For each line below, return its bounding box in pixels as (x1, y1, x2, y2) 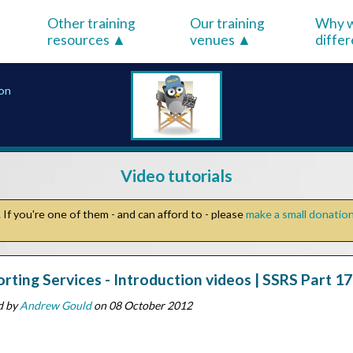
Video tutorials (121, 165, 232, 186)
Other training (47, 14, 136, 32)
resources (47, 31, 113, 48)
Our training (189, 14, 265, 32)
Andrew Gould (19, 298, 91, 312)
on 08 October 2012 (91, 298, 192, 312)
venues (189, 31, 237, 48)
